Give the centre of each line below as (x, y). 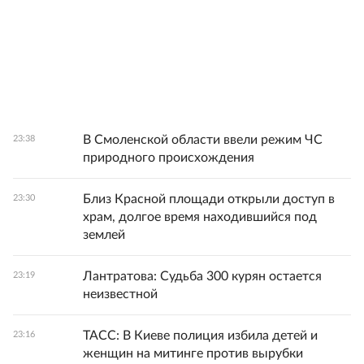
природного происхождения (169, 158)
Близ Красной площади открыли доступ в (209, 199)
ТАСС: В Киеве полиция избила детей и (200, 336)
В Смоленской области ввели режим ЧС (203, 140)
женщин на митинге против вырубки (193, 353)
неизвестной (120, 294)
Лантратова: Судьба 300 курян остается (202, 276)
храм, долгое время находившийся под (200, 217)
